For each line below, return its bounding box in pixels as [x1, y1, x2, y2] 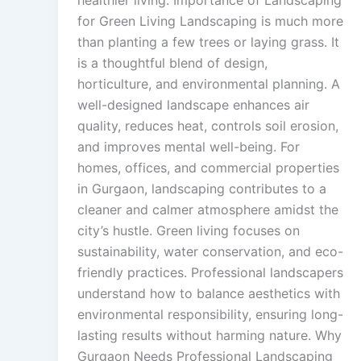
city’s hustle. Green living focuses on [77, 222, 300, 239]
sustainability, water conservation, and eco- [77, 243, 343, 260]
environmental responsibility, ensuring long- [77, 306, 343, 323]
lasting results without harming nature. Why [77, 327, 342, 344]
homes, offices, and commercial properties [77, 160, 339, 176]
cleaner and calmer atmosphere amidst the [77, 201, 338, 218]
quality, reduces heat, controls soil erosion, [77, 118, 338, 135]
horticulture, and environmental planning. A [77, 76, 340, 93]
